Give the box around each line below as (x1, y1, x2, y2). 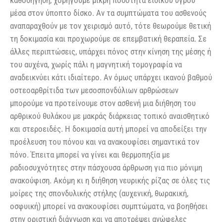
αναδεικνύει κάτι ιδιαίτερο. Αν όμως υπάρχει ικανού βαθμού (10, 72, 212, 82)
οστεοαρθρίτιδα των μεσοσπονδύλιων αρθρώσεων (10, 85, 178, 95)
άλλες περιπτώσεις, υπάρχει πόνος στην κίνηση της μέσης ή (10, 46, 211, 56)
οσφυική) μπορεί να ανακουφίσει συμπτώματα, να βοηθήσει (10, 201, 208, 211)
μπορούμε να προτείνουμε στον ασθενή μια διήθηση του (10, 98, 196, 108)
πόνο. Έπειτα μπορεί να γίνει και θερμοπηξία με (10, 149, 170, 160)
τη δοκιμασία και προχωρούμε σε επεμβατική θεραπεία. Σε (10, 33, 207, 44)
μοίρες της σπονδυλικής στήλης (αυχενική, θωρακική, (10, 188, 188, 198)
